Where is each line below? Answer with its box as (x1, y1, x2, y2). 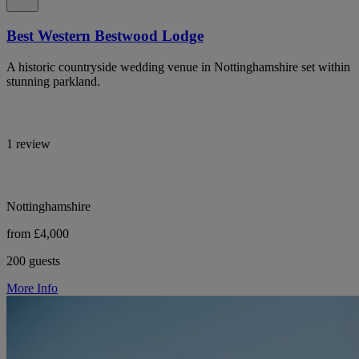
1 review (6, 136, 50, 151)
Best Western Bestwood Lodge (6, 27, 204, 45)
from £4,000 (6, 226, 69, 240)
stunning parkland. (6, 74, 100, 88)
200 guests (6, 253, 60, 268)
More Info (6, 280, 58, 295)
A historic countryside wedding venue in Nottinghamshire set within (6, 59, 350, 74)
